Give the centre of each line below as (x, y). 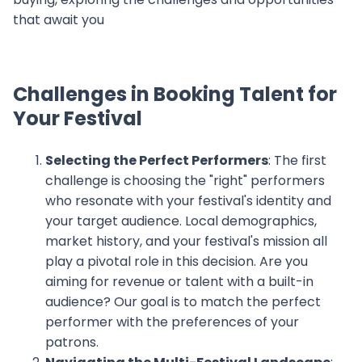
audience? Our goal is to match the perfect (183, 302)
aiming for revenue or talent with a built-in (179, 282)
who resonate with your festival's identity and (188, 201)
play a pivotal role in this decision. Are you (177, 261)
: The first (297, 160)
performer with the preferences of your (172, 322)
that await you (59, 20)
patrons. (72, 342)
